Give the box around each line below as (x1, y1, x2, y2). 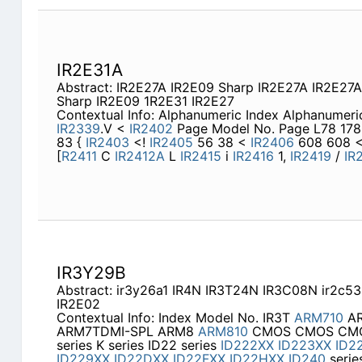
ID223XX (277, 337, 331, 354)
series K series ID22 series (56, 337, 221, 354)
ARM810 (197, 323, 248, 340)
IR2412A (114, 148, 165, 165)
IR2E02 (56, 296, 100, 313)
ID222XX (220, 337, 274, 354)
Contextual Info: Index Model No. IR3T (56, 309, 294, 326)
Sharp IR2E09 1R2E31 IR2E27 (56, 93, 234, 110)
